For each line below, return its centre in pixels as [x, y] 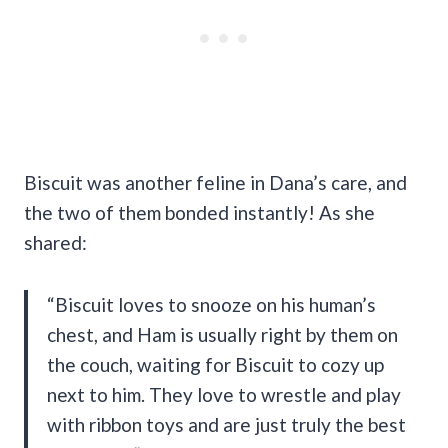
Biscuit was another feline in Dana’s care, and [215, 182]
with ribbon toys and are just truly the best [226, 424]
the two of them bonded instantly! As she [199, 212]
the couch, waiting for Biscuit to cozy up [215, 364]
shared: [55, 242]
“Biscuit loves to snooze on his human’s [211, 304]
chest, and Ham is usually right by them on [222, 334]
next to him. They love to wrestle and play [224, 394]
